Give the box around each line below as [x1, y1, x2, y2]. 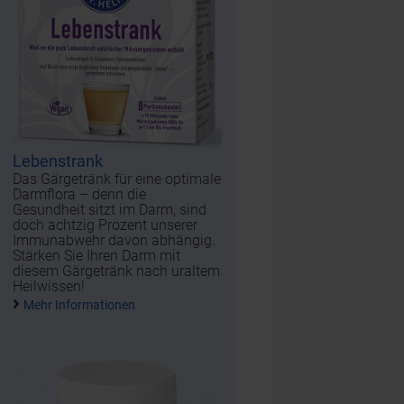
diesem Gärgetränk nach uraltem [13, 262, 221, 280]
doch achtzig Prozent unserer [13, 216, 198, 234]
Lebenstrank [13, 151, 104, 170]
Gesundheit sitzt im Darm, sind [13, 200, 207, 218]
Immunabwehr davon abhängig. [13, 231, 216, 249]
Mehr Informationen [23, 297, 136, 312]
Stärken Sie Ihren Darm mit [13, 246, 181, 264]
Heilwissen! [13, 277, 86, 295]
